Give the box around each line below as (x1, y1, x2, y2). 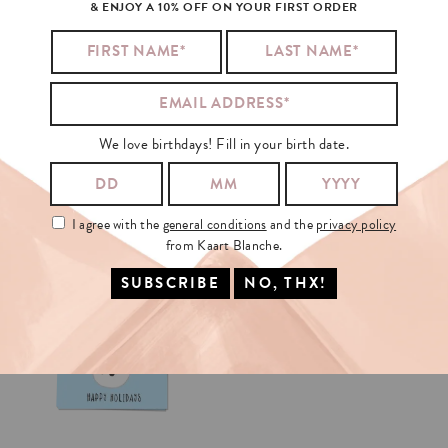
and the (266, 214, 317, 235)
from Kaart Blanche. (165, 235, 283, 256)
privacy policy (316, 214, 397, 235)
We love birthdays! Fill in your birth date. (98, 132, 350, 155)
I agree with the (71, 214, 163, 235)
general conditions (162, 214, 267, 235)
